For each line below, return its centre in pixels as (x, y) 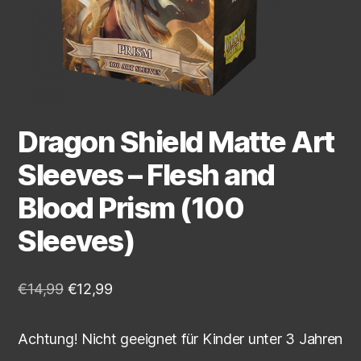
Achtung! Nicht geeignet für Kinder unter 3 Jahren (180, 338)
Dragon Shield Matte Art (176, 141)
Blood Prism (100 (131, 207)
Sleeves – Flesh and (146, 174)
